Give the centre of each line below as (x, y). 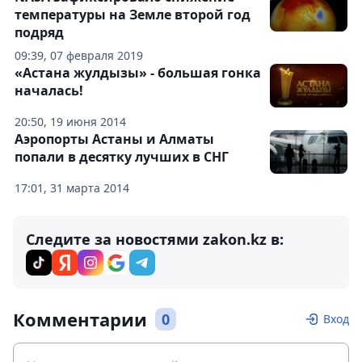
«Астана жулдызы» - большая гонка (138, 73)
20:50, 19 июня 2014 (70, 122)
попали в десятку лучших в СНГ (122, 157)
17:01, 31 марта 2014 (72, 188)
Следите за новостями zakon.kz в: (155, 240)
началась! (49, 91)
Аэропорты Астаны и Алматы (114, 139)
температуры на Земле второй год (133, 15)
